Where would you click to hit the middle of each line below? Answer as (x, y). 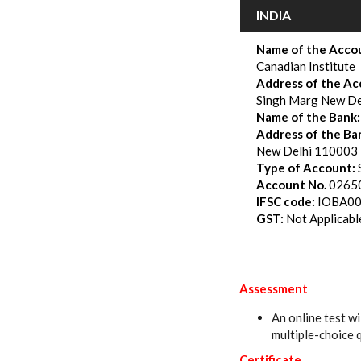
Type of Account (304, 168)
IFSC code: (286, 202)
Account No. (291, 185)
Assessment (274, 289)
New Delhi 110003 (307, 151)
